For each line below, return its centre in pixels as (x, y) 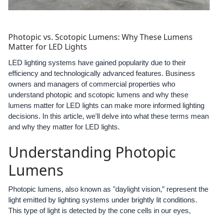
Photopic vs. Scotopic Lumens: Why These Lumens (100, 37)
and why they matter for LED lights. (64, 127)
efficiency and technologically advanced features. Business (101, 73)
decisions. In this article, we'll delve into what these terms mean (108, 116)
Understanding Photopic (92, 152)
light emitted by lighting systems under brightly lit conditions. (102, 200)
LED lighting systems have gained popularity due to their (97, 62)
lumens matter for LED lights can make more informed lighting (106, 105)
